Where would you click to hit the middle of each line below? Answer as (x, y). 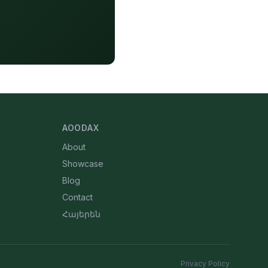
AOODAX (81, 128)
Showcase (83, 164)
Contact (77, 197)
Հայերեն (81, 214)
